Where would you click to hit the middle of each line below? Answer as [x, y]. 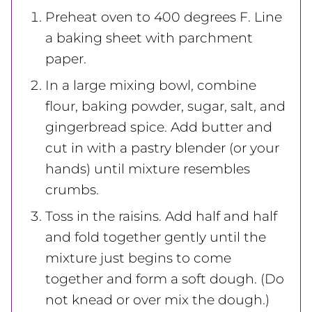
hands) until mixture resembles [148, 169]
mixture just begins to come [138, 258]
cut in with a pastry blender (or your [162, 148]
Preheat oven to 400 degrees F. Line [164, 17]
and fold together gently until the [156, 237]
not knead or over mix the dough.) [157, 299]
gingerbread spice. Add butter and [159, 127]
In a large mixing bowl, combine [151, 85]
